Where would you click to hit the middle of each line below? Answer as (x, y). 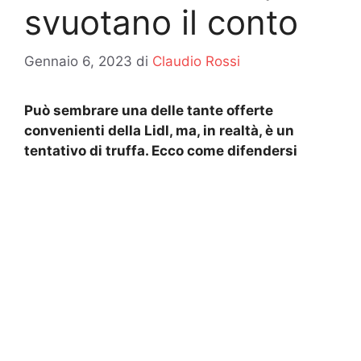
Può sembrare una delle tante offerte (149, 111)
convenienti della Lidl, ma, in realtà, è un (159, 131)
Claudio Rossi (196, 62)
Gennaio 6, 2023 (78, 62)
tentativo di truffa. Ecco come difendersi (161, 151)
